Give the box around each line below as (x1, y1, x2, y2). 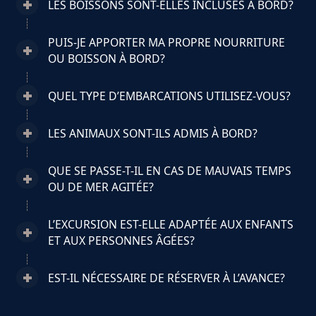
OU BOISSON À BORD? (47, 50, 165, 66)
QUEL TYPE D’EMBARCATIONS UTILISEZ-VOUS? (47, 87, 291, 104)
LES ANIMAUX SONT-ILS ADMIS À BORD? (47, 125, 257, 141)
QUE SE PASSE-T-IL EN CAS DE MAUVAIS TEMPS (47, 162, 291, 178)
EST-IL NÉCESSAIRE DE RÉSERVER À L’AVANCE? (47, 269, 285, 286)
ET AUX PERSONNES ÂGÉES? (47, 232, 195, 248)
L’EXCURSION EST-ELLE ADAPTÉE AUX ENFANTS (47, 216, 293, 232)
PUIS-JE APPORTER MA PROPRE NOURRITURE (47, 34, 285, 50)
